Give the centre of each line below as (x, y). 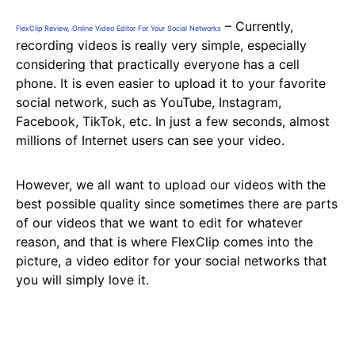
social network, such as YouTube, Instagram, (149, 102)
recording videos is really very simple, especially (161, 45)
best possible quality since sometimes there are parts (177, 204)
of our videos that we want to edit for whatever (159, 223)
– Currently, (257, 26)
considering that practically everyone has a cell (158, 64)
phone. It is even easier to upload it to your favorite (171, 83)
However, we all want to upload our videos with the (171, 185)
